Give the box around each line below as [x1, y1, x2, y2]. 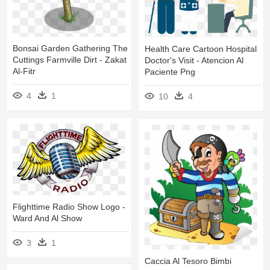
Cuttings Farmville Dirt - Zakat [13, 54, 127, 64]
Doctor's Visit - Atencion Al [145, 55, 243, 66]
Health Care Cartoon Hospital [145, 44, 257, 54]
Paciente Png [145, 67, 195, 77]
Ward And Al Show [13, 213, 82, 223]
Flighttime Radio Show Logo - [13, 201, 125, 212]
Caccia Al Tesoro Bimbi [145, 256, 231, 266]
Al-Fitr [13, 66, 36, 76]
